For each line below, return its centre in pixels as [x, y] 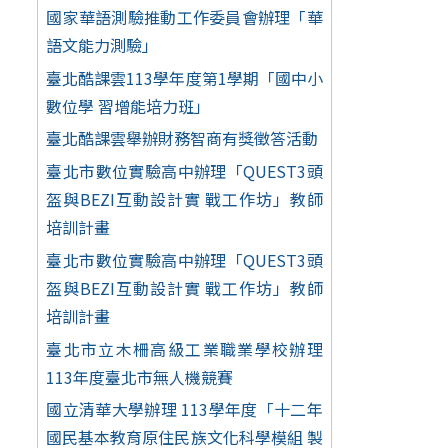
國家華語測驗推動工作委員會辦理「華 [184, 16]
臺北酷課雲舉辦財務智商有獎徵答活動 [182, 138]
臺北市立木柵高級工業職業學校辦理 [184, 348]
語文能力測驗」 [102, 44]
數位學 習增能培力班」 [128, 105]
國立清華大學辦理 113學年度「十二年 [184, 409]
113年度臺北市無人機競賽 [140, 376]
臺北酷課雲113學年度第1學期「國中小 [184, 77]
